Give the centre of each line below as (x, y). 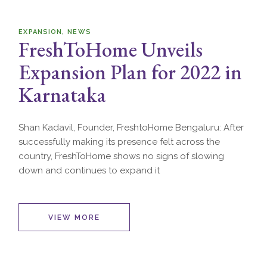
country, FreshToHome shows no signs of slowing (122, 156)
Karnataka (63, 94)
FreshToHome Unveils (111, 49)
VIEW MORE (74, 218)
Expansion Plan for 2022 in (131, 72)
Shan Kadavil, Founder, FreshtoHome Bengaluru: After (131, 128)
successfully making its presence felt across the (119, 142)
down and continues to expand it (89, 170)
